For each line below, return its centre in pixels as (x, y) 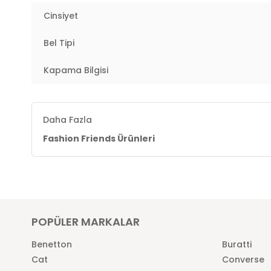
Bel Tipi (59, 43)
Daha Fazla (67, 120)
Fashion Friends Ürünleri (99, 139)
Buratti (237, 244)
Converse (243, 260)
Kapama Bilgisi (76, 70)
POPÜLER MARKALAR (86, 222)
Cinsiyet (61, 16)
